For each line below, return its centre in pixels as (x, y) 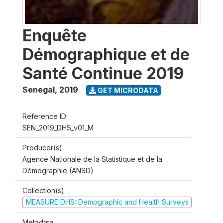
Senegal (39, 90)
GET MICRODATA (127, 90)
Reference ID (44, 116)
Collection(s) (43, 190)
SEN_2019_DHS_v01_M (58, 128)
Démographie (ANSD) (58, 170)
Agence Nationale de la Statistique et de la (92, 159)
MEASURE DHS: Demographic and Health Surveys (107, 202)
